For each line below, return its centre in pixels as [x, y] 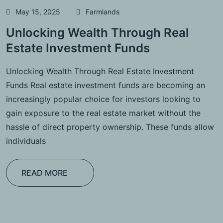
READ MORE [45, 173]
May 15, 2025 [38, 12]
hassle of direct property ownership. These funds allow [110, 127]
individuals [26, 141]
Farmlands [103, 12]
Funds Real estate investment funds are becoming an [106, 85]
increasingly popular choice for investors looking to [103, 99]
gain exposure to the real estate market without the [103, 113]
